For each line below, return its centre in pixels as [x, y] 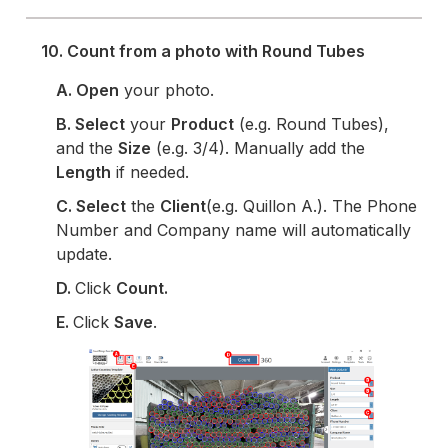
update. [84, 254]
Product [203, 124]
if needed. [150, 172]
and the [87, 148]
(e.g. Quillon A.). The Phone [312, 206]
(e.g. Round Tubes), [312, 124]
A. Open [88, 90]
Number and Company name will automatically [234, 230]
